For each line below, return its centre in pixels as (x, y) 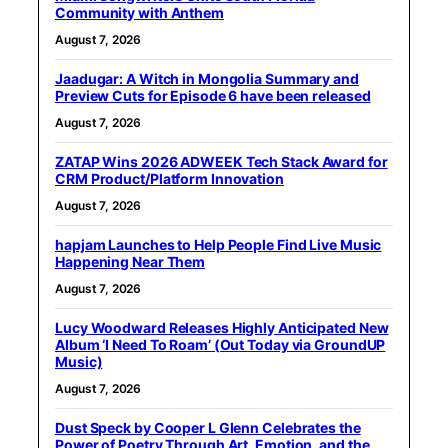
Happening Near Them (130, 261)
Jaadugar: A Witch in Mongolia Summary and (207, 78)
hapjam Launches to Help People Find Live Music (218, 244)
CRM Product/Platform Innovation (169, 178)
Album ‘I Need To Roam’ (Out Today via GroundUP (220, 344)
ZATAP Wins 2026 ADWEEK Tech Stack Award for (221, 161)
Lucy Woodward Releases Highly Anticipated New (222, 327)
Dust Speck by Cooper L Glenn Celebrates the (208, 427)
